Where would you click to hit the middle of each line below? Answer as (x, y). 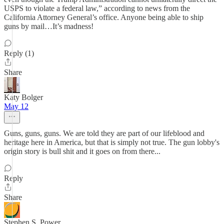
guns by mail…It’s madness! (49, 26)
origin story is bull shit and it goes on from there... (82, 151)
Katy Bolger (23, 97)
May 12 (16, 106)
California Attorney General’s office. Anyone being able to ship (104, 17)
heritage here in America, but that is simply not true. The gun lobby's (112, 142)
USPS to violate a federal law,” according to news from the (97, 8)
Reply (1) (19, 53)
